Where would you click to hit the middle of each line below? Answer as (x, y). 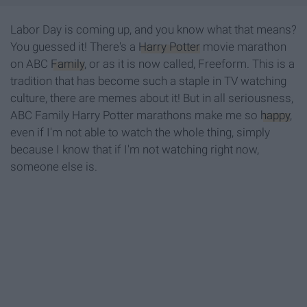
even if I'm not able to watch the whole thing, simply (140, 133)
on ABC (30, 64)
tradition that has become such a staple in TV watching (148, 81)
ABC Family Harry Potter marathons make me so (135, 115)
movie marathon (243, 47)
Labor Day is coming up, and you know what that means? (153, 30)
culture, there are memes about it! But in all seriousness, (152, 98)
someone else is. (54, 167)
